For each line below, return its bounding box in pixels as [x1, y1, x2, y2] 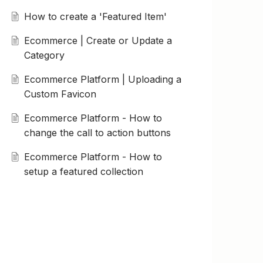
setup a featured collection [23, 166, 143, 178]
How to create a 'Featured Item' [23, 11, 167, 23]
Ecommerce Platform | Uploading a [23, 73, 181, 86]
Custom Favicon [23, 88, 96, 100]
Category [23, 49, 65, 62]
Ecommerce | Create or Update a [23, 35, 172, 47]
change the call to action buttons [23, 127, 171, 139]
